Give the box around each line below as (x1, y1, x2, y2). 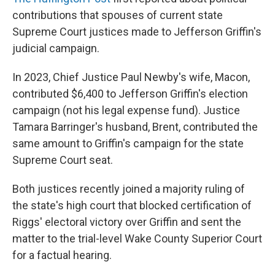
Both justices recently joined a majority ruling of (12, 182, 245, 196)
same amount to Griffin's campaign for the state (12, 137, 244, 150)
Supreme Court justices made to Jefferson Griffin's (12, 25, 261, 39)
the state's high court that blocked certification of (12, 199, 252, 212)
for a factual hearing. (12, 249, 112, 262)
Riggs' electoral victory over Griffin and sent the (12, 215, 241, 229)
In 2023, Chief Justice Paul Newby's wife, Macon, (12, 71, 250, 84)
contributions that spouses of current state (12, 9, 223, 22)
